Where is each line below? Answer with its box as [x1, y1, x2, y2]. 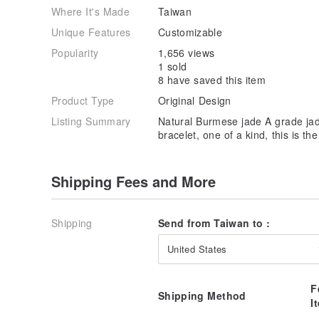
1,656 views [158, 45, 215, 60]
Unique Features [51, 24, 131, 39]
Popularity [51, 45, 99, 60]
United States [167, 241, 227, 256]
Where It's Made [51, 4, 130, 19]
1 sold [158, 58, 187, 73]
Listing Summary [51, 113, 131, 128]
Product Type [51, 93, 115, 108]
